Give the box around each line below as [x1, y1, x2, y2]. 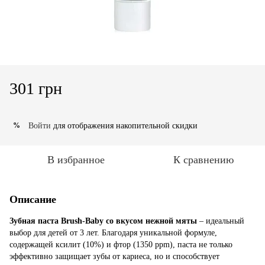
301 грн [9, 79, 62, 98]
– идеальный [197, 216, 244, 225]
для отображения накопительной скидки [51, 121, 198, 130]
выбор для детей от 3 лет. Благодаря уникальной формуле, [9, 228, 217, 237]
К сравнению [173, 153, 234, 166]
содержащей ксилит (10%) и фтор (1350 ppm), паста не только [9, 240, 232, 249]
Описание [9, 193, 56, 205]
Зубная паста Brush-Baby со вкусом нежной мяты [9, 216, 197, 225]
